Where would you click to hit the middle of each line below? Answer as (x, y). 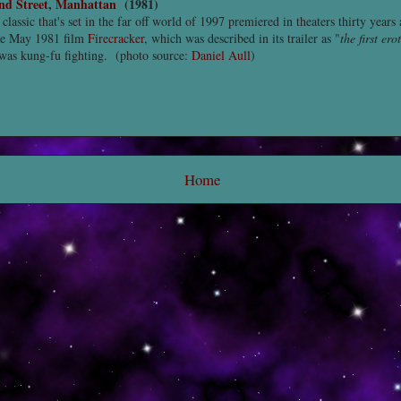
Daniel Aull (221, 55)
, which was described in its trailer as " (242, 38)
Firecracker (116, 38)
